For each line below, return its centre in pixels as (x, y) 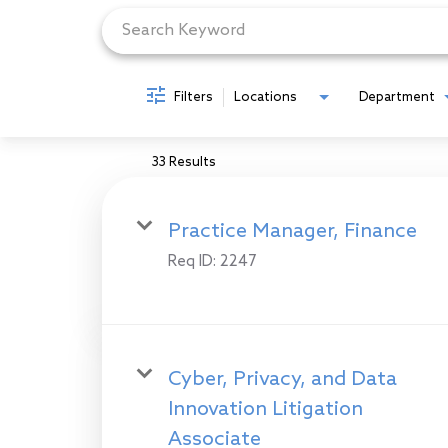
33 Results (184, 162)
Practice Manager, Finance (292, 231)
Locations (265, 97)
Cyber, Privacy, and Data (282, 379)
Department (397, 97)
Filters (193, 97)
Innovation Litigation (265, 409)
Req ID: (194, 261)
